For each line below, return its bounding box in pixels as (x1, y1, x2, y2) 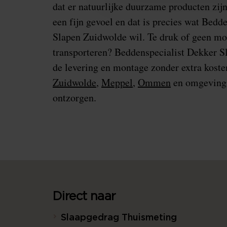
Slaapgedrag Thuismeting (61, 213, 177, 222)
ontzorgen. (53, 91, 100, 104)
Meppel (101, 75, 133, 89)
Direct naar (53, 191, 116, 203)
